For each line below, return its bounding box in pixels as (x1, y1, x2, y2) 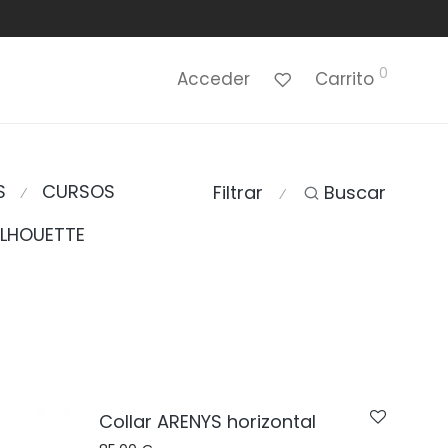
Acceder (177, 66, 250, 91)
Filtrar (213, 180, 263, 206)
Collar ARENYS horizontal (99, 409, 316, 434)
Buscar (324, 180, 386, 206)
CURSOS (42, 179, 115, 204)
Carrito (315, 66, 374, 91)
